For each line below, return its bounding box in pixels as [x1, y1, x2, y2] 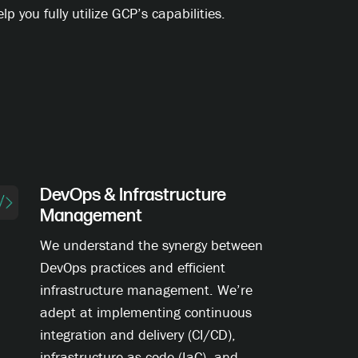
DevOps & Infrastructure [39, 185, 226, 207]
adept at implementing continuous [39, 303, 252, 322]
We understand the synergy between [39, 236, 263, 255]
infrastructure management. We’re [39, 280, 253, 300]
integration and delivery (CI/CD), [39, 325, 236, 344]
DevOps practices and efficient [39, 258, 225, 277]
